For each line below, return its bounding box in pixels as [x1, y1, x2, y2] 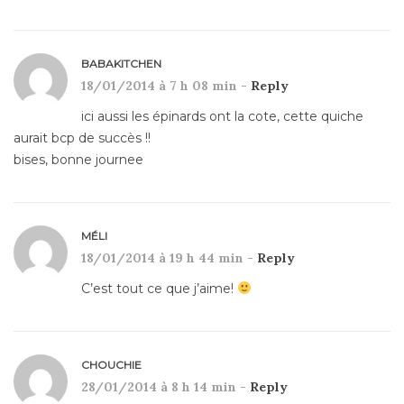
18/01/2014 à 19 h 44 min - [81, 249, 257, 266]
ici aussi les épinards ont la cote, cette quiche [81, 107, 363, 124]
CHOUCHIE [81, 357, 142, 372]
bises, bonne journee [14, 151, 143, 168]
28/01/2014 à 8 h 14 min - [81, 378, 250, 395]
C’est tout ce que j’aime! [81, 280, 237, 297]
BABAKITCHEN [81, 56, 161, 70]
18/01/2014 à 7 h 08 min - [81, 77, 251, 94]
